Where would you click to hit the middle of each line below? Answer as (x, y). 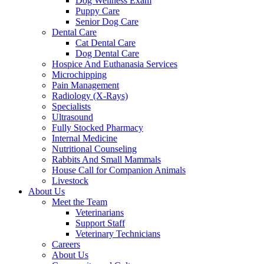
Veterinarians (100, 212)
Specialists (71, 106)
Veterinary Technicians (118, 234)
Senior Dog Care (107, 22)
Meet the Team (80, 202)
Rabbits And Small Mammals (106, 159)
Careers (66, 244)
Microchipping (79, 75)
